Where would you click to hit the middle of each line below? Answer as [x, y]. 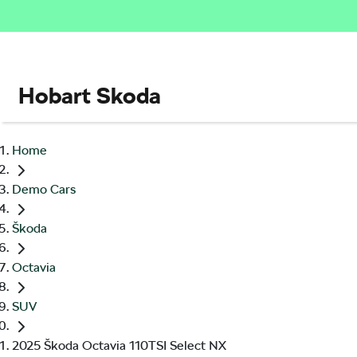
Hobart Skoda [90, 96]
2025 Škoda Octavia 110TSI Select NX [119, 346]
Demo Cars [44, 190]
